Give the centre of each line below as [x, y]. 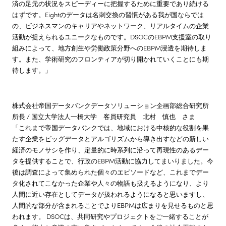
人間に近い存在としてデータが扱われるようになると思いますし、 [110, 194]
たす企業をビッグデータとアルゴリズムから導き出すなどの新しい [110, 138]
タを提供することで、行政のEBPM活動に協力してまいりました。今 [113, 160]
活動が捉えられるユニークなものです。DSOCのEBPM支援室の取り [112, 36]
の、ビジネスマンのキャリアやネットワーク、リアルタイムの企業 [110, 25]
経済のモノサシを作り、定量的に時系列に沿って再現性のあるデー [110, 149]
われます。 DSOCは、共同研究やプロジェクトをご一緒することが [110, 216]
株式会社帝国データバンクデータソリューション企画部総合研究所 [110, 105]
